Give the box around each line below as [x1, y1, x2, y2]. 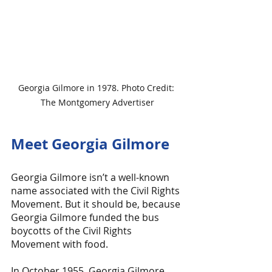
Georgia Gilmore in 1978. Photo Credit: [18, 82, 177, 93]
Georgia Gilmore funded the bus [11, 211, 161, 224]
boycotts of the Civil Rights [11, 224, 134, 237]
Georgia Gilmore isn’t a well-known [11, 171, 172, 184]
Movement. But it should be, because [11, 197, 183, 211]
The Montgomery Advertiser [40, 97, 154, 108]
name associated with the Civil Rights [11, 184, 182, 197]
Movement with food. [11, 237, 108, 251]
